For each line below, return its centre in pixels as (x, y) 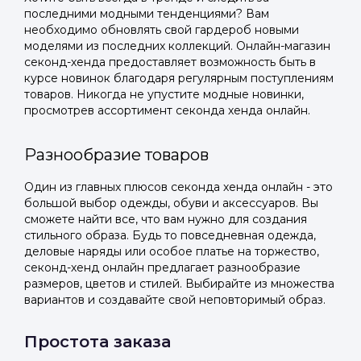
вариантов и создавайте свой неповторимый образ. (175, 300)
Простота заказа (98, 342)
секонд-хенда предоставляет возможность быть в (170, 62)
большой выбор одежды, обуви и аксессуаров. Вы (171, 203)
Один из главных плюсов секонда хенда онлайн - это (178, 187)
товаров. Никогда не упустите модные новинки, (164, 94)
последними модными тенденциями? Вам (147, 14)
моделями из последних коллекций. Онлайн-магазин (177, 46)
